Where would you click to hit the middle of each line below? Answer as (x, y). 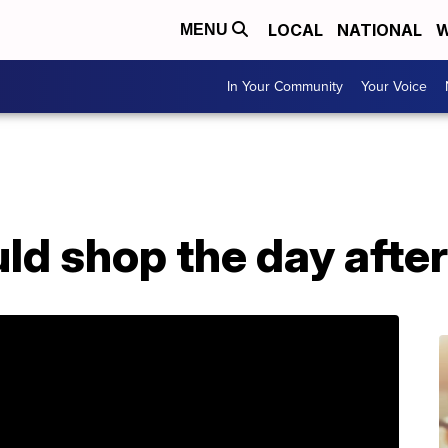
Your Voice (394, 86)
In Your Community (285, 86)
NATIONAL (379, 30)
